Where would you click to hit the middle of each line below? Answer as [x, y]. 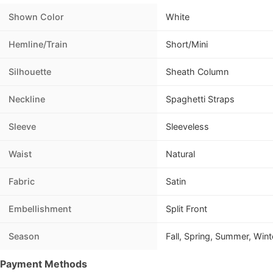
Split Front [186, 209]
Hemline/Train [38, 44]
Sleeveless [187, 127]
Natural [180, 154]
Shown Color [36, 17]
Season [24, 236]
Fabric [22, 182]
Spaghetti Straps [200, 99]
